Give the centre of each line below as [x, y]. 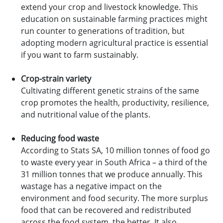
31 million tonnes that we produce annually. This [112, 174]
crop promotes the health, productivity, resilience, [115, 103]
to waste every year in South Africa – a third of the [114, 162]
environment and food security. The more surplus [114, 198]
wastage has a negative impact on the [91, 186]
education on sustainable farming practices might [114, 19]
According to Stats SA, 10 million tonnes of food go [115, 150]
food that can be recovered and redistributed [106, 210]
